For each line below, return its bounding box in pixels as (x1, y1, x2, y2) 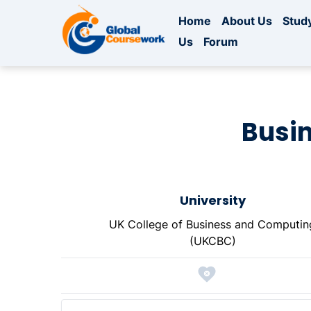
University (179, 192, 246, 210)
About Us (221, 14, 273, 28)
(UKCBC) (189, 234, 236, 249)
